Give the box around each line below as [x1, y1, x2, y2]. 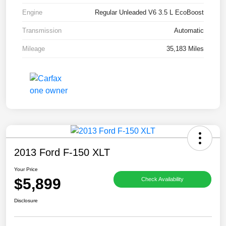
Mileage [22, 45, 45, 53]
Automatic [174, 27, 204, 35]
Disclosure [14, 198, 38, 204]
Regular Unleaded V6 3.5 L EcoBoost [95, 9, 204, 17]
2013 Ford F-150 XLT [14, 147, 110, 158]
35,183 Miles [166, 45, 204, 53]
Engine [22, 9, 42, 17]
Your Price [14, 166, 38, 173]
